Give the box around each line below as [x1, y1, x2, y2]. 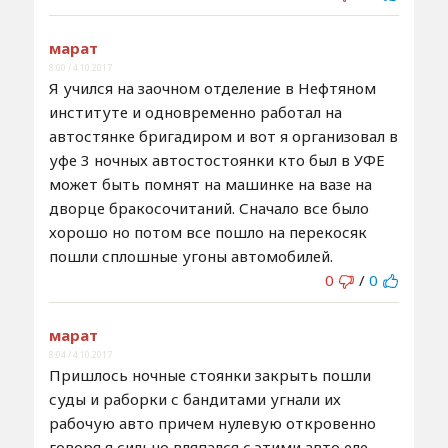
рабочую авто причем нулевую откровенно [48, 412, 376, 433]
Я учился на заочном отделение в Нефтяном [48, 77, 376, 98]
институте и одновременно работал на [48, 101, 342, 122]
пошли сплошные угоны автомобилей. [48, 245, 333, 266]
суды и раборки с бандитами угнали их [48, 388, 341, 409]
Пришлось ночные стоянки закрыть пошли [48, 364, 371, 385]
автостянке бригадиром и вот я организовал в [48, 125, 398, 146]
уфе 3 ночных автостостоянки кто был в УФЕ [48, 149, 385, 170]
